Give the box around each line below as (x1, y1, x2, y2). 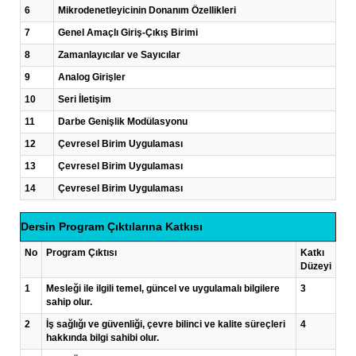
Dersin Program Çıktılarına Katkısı (21, 220, 203, 233)
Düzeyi (300, 261, 331, 272)
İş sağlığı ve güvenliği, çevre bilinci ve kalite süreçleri (46, 319, 285, 330)
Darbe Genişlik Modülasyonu (58, 116, 188, 127)
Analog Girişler (58, 72, 126, 83)
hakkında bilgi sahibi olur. (46, 332, 159, 343)
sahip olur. (46, 296, 92, 308)
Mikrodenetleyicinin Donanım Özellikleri (58, 5, 236, 16)
